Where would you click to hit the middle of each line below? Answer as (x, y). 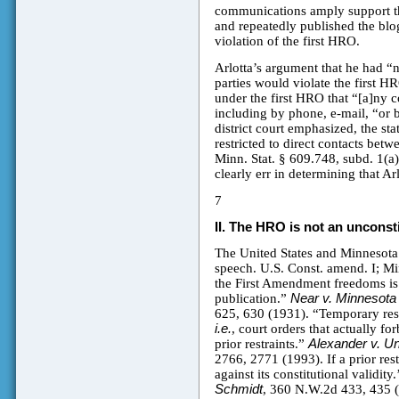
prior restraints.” (261, 344)
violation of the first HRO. (287, 41)
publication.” (252, 299)
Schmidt (238, 390)
